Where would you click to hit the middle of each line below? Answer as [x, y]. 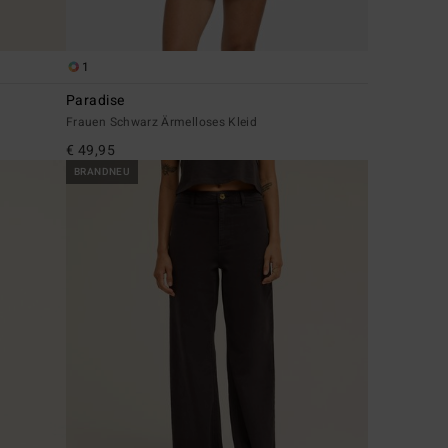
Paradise [95, 101]
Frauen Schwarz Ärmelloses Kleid [162, 122]
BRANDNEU [102, 172]
